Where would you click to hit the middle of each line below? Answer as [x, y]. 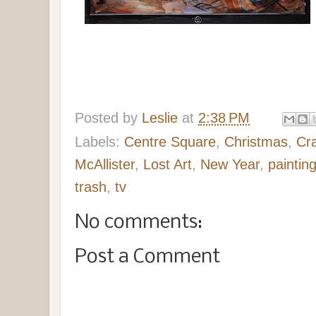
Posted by [108, 117]
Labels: [99, 141]
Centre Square [170, 141]
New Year [230, 164]
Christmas [256, 141]
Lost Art [168, 164]
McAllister [105, 164]
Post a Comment [147, 257]
